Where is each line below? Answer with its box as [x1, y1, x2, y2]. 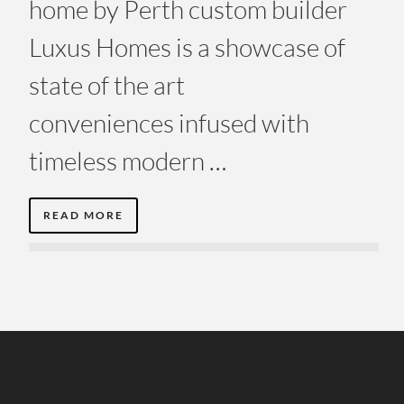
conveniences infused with [29, 106, 309, 138]
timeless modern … [29, 144, 226, 176]
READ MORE [43, 207, 124, 222]
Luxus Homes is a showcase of [29, 31, 345, 62]
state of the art [29, 69, 185, 100]
